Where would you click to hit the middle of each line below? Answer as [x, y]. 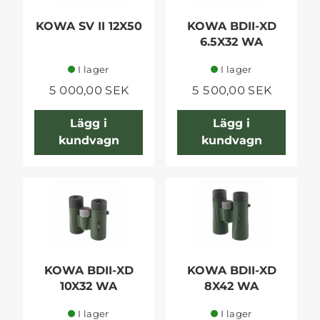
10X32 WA [89, 286]
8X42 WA [231, 286]
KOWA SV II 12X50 [89, 26]
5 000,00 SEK [89, 90]
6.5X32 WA [231, 41]
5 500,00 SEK [231, 90]
